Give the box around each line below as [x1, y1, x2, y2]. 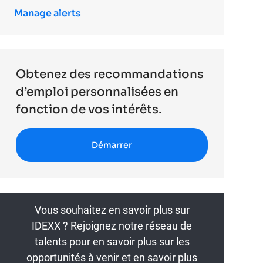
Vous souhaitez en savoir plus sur [34, 204, 190, 217]
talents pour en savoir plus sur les [34, 235, 190, 248]
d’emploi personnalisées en [16, 85, 179, 100]
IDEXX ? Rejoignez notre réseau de [32, 220, 193, 232]
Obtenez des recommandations [16, 67, 204, 82]
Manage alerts [14, 7, 82, 20]
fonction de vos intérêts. [16, 102, 162, 117]
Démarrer [92, 140, 133, 151]
